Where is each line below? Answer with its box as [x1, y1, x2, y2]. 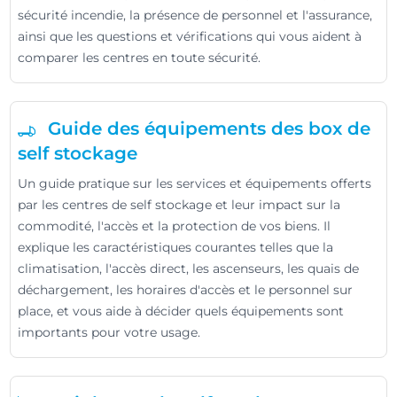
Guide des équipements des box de [43, 118, 371, 139]
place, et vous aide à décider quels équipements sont [18, 303, 345, 319]
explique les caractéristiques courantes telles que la [18, 239, 334, 255]
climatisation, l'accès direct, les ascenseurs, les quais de [18, 261, 360, 276]
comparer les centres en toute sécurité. [18, 50, 261, 66]
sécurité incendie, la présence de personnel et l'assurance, [18, 7, 373, 23]
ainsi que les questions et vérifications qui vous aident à [18, 28, 362, 44]
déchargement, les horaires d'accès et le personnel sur [18, 282, 354, 298]
